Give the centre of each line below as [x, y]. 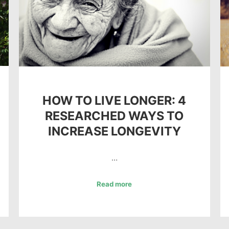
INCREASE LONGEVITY [114, 131]
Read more [114, 184]
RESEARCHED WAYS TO [114, 116]
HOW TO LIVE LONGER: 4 [114, 100]
